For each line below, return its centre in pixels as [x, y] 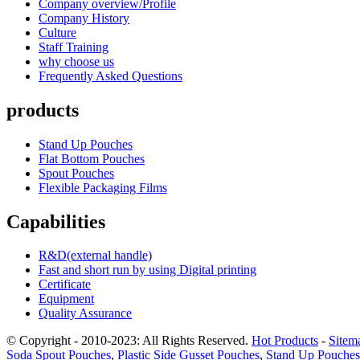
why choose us [76, 61]
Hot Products [285, 341]
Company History [84, 18]
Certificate [65, 284]
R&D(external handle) [95, 256]
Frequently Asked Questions [110, 76]
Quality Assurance [85, 313]
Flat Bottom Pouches [92, 158]
